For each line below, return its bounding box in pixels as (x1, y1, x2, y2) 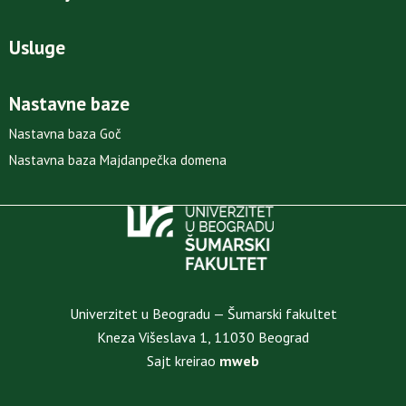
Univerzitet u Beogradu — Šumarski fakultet (69, 304, 337, 324)
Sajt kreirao (147, 352, 219, 371)
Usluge (9, 35, 65, 61)
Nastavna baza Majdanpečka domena (9, 151, 227, 169)
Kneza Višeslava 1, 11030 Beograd (97, 328, 309, 347)
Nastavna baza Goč (9, 125, 121, 143)
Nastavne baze (9, 92, 130, 117)
